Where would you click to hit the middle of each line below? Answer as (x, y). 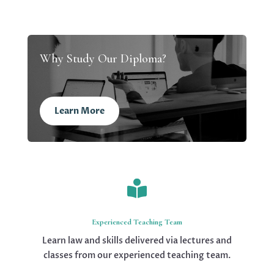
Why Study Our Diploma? (103, 58)
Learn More (79, 111)
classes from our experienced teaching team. (137, 255)
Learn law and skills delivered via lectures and (137, 240)
